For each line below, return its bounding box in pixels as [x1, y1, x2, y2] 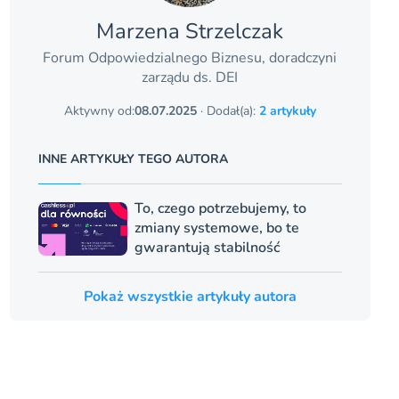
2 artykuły [258, 102, 316, 119]
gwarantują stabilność [134, 237, 280, 257]
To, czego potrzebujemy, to [134, 198, 306, 218]
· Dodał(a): [196, 102, 259, 119]
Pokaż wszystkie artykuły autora [83, 286, 297, 306]
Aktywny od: [63, 102, 134, 119]
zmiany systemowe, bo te [134, 217, 299, 238]
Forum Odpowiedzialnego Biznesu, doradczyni [43, 47, 338, 68]
